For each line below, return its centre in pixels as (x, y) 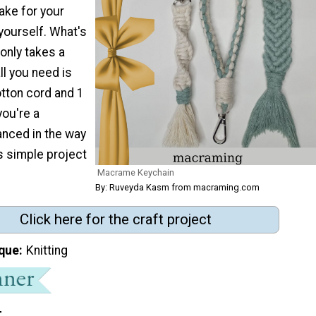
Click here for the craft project (116, 220)
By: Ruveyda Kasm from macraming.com (177, 188)
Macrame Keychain (136, 173)
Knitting (47, 251)
